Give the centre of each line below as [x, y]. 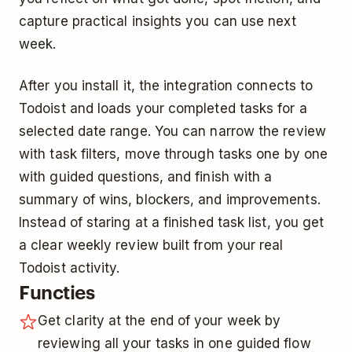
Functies [57, 292]
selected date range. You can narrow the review [172, 132]
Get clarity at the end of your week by [159, 321]
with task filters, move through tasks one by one [174, 154]
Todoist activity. [70, 268]
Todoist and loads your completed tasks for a [163, 109]
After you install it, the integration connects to [166, 86]
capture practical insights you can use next [158, 22]
